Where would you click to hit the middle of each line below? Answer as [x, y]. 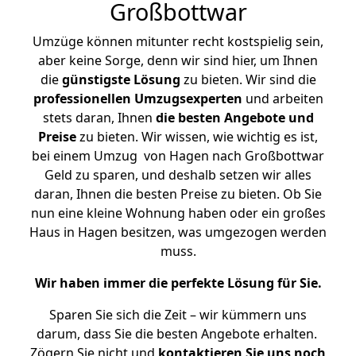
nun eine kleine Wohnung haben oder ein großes [178, 213]
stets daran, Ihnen [99, 118]
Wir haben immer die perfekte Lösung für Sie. [178, 283]
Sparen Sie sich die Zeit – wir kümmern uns [178, 315]
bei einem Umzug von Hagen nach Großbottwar [178, 156]
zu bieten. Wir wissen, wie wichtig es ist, [197, 137]
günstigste [96, 79]
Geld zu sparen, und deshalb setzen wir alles [178, 175]
